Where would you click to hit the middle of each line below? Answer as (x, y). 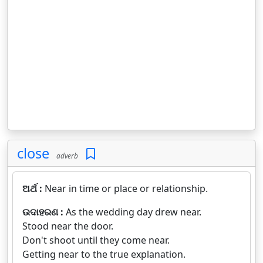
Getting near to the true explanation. (104, 254)
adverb (65, 155)
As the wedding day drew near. (134, 212)
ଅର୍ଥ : (33, 188)
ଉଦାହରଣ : (44, 212)
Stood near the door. (68, 226)
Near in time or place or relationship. (126, 188)
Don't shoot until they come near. (96, 240)
